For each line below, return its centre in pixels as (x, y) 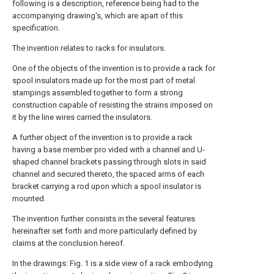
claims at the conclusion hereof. (68, 243)
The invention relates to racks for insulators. (89, 48)
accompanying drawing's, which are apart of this (98, 16)
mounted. (29, 198)
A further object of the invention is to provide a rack (102, 137)
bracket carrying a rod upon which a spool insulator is (107, 186)
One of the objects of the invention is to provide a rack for (114, 68)
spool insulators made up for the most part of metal (104, 80)
